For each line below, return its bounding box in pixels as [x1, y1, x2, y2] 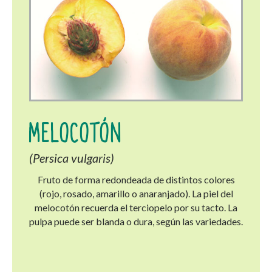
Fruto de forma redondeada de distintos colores [37, 174, 235, 186]
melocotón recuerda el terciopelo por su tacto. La [35, 202, 237, 214]
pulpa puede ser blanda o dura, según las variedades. [29, 216, 243, 228]
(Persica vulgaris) [29, 151, 114, 166]
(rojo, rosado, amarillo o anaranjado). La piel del [39, 188, 233, 200]
